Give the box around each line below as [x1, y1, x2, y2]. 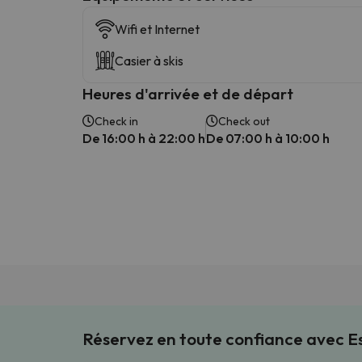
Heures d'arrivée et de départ [82, 83, 293, 103]
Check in [95, 113, 138, 128]
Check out [218, 113, 270, 128]
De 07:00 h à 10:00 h [206, 129, 330, 146]
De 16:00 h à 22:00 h [82, 129, 205, 146]
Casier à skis [115, 52, 183, 69]
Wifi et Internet [115, 20, 200, 37]
